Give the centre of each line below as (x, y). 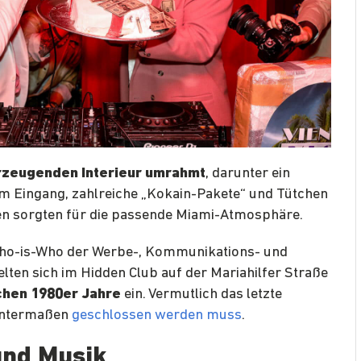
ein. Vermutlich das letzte (201, 294)
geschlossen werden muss (157, 315)
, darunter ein (248, 173)
